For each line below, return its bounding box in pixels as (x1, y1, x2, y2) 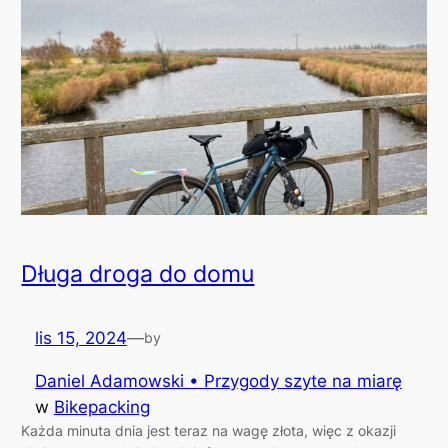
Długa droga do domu (21, 260, 255, 289)
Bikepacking (53, 396, 150, 417)
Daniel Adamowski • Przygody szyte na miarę (34, 370, 402, 391)
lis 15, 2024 (34, 328, 127, 349)
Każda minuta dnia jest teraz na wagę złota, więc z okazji (21, 421, 397, 439)
